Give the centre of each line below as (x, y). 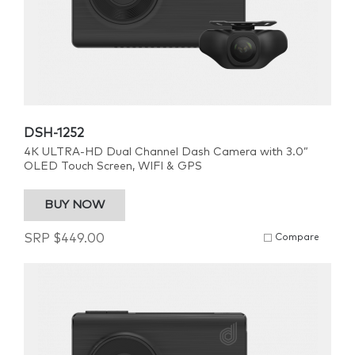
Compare (297, 238)
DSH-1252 (54, 133)
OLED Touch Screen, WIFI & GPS (113, 166)
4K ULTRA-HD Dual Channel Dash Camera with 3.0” (166, 152)
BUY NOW (74, 205)
